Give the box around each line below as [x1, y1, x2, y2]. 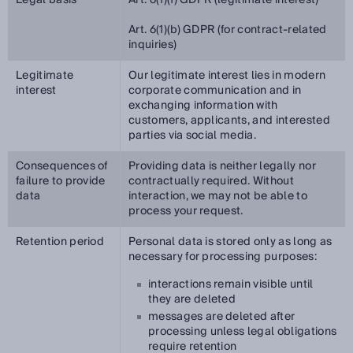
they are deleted [148, 290, 236, 309]
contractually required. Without [128, 172, 294, 191]
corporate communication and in [128, 81, 302, 100]
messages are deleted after [148, 307, 295, 326]
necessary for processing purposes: [128, 247, 317, 266]
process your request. [128, 202, 243, 221]
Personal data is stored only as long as [128, 232, 333, 251]
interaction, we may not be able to [128, 187, 307, 206]
